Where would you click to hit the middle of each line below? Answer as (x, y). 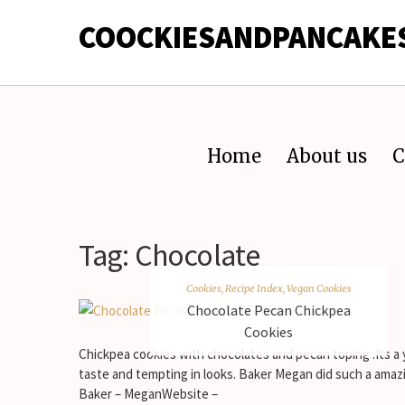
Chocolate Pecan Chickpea (268, 309)
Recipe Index (254, 287)
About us (327, 156)
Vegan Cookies (319, 287)
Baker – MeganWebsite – (148, 394)
